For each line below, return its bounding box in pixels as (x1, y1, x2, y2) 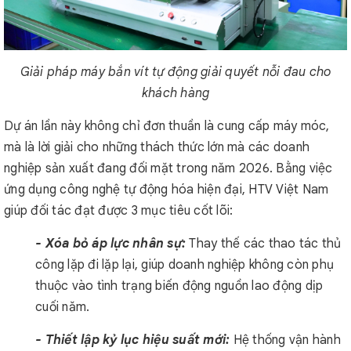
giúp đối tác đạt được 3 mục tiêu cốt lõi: (4, 203, 233, 219)
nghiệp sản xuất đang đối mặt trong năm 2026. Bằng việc (4, 161, 333, 176)
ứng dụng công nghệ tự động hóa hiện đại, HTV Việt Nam (4, 182, 329, 197)
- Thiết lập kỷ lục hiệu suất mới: (35, 332, 233, 348)
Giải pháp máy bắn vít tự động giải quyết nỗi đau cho (20, 64, 331, 80)
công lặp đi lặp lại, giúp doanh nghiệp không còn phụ (35, 257, 334, 273)
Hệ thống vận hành (233, 332, 341, 348)
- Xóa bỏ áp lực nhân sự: (35, 236, 190, 251)
